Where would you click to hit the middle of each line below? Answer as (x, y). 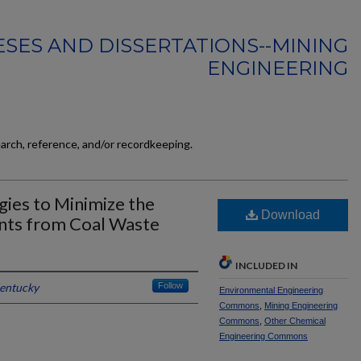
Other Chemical (295, 321)
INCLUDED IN (266, 266)
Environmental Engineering (271, 290)
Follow (170, 285)
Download (289, 215)
